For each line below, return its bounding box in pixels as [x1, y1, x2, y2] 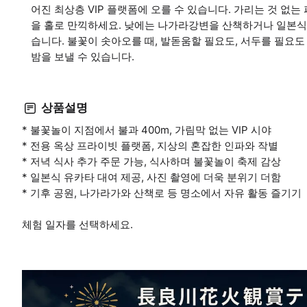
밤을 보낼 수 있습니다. [31, 49, 134, 63]
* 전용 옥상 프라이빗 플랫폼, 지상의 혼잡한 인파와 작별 [22, 138, 278, 152]
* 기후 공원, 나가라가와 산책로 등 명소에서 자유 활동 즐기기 [22, 186, 302, 199]
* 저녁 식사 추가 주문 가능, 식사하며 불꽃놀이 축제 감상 [22, 154, 281, 168]
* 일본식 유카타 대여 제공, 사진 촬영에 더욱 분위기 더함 [22, 170, 281, 184]
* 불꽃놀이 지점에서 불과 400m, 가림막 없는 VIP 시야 [22, 123, 271, 136]
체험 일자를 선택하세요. [22, 217, 133, 231]
